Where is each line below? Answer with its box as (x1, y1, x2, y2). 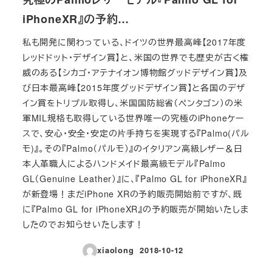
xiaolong (97, 245, 134, 256)
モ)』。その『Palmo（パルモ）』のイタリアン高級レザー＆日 (22, 141, 243, 154)
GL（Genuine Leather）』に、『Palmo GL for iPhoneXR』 (22, 172, 247, 185)
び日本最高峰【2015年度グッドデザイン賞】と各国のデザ (22, 81, 246, 93)
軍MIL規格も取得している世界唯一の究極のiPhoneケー (22, 111, 244, 124)
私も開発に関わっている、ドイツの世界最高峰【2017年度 (22, 35, 246, 48)
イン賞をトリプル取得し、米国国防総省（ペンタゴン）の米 (22, 96, 243, 109)
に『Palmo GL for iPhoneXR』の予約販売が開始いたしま (22, 202, 249, 215)
